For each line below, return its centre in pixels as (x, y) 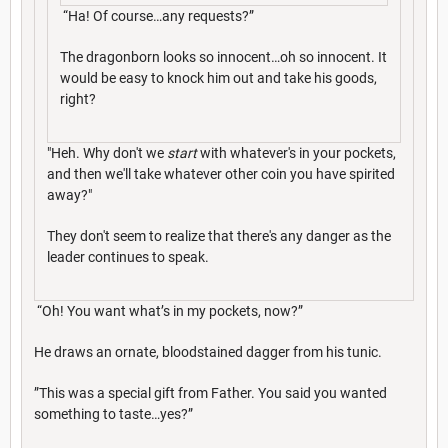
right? (78, 98)
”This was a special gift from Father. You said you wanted (210, 392)
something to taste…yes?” (113, 413)
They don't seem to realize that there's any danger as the (219, 235)
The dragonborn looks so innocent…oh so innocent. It (223, 56)
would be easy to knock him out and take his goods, (218, 77)
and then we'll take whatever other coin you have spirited (221, 173)
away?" (69, 194)
